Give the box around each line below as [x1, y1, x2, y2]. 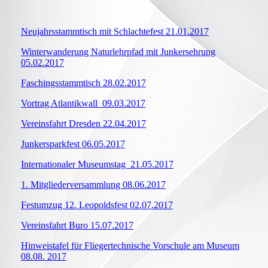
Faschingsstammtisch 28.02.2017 [21, 78, 146, 89]
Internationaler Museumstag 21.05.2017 [21, 159, 173, 170]
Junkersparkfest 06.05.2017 [21, 139, 125, 150]
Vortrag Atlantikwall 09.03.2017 [21, 98, 145, 109]
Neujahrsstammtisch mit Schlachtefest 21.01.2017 [21, 26, 209, 37]
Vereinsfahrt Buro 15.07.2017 [21, 220, 133, 231]
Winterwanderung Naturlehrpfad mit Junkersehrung [21, 47, 215, 57]
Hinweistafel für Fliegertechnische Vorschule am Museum [21, 240, 239, 251]
